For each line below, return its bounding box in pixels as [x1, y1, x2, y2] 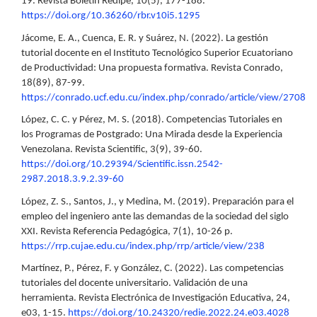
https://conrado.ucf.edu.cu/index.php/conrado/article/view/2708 [21, 92, 306, 103]
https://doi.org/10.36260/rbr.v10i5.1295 [21, 11, 200, 22]
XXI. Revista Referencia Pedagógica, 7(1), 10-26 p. [21, 226, 233, 237]
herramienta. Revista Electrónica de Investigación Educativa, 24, [21, 293, 290, 304]
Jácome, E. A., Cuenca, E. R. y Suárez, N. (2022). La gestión [21, 33, 268, 44]
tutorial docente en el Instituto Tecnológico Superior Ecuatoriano [21, 47, 293, 59]
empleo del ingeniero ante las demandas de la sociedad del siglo [21, 211, 289, 222]
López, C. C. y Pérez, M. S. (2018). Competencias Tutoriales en [21, 115, 282, 126]
